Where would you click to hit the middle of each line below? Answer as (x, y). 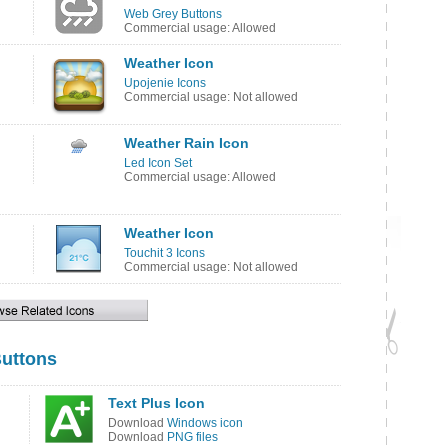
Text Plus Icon (156, 403)
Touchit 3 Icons (164, 253)
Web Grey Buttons (173, 14)
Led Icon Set (158, 163)
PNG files (192, 437)
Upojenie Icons (165, 83)
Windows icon (205, 423)
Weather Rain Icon (186, 143)
